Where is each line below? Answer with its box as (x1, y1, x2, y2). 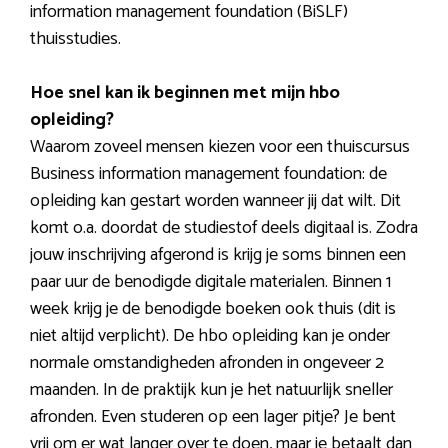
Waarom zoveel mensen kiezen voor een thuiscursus (30, 131, 410, 162)
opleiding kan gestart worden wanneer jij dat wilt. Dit (30, 185, 401, 216)
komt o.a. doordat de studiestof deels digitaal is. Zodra (30, 212, 418, 243)
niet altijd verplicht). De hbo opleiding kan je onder (30, 320, 390, 351)
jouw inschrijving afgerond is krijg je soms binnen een (30, 239, 406, 270)
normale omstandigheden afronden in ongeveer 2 (30, 347, 384, 378)
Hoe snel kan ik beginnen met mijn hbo (30, 77, 340, 108)
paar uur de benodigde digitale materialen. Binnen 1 (30, 266, 391, 297)
